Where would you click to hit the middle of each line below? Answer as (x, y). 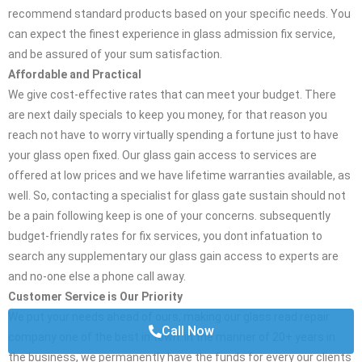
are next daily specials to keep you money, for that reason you (168, 115)
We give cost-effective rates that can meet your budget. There (172, 95)
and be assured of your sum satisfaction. (115, 55)
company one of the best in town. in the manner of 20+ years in (172, 337)
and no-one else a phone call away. (97, 277)
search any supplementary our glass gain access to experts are (173, 257)
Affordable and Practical (75, 75)
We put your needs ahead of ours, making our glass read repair (169, 317)
